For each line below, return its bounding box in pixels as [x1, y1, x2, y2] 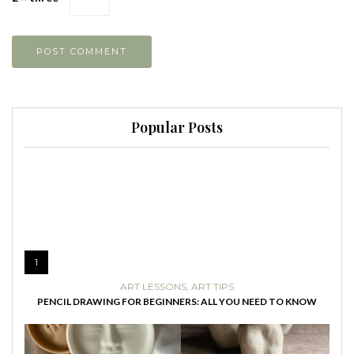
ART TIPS [191, 280, 234, 292]
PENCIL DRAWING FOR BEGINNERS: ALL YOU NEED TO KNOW [37, 295, 317, 307]
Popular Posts [131, 117, 223, 137]
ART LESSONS [120, 280, 186, 292]
